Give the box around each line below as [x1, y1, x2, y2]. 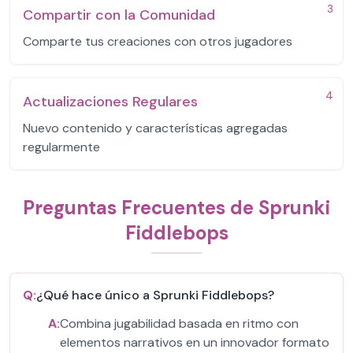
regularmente [23, 139, 100, 155]
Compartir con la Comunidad [23, 6, 215, 24]
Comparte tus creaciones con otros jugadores [23, 33, 292, 50]
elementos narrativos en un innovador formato [60, 334, 329, 351]
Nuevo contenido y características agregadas [23, 120, 288, 136]
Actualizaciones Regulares [23, 92, 198, 111]
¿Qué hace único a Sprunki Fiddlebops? [36, 287, 274, 303]
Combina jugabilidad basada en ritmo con [60, 315, 299, 332]
